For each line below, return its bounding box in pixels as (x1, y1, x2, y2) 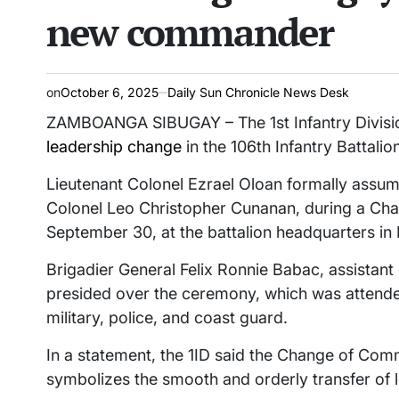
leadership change (46, 137, 182, 157)
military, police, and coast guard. (46, 308, 288, 328)
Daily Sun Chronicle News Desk (167, 85, 349, 101)
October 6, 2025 (61, 85, 159, 101)
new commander (46, 5, 333, 59)
